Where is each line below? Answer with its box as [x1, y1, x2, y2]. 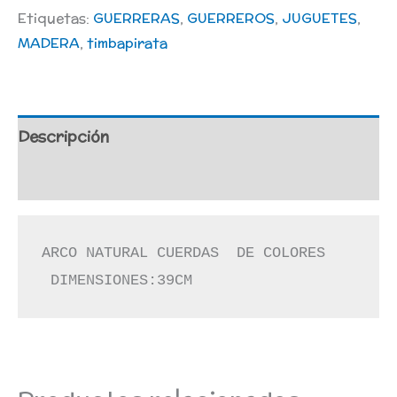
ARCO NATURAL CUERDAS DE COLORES [42, 245, 335, 262]
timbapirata [87, 32, 167, 52]
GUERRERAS [93, 7, 180, 27]
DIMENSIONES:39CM [42, 272, 193, 290]
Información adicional [18, 167, 183, 190]
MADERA [18, 32, 80, 52]
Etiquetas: [18, 7, 93, 27]
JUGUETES [282, 7, 357, 27]
